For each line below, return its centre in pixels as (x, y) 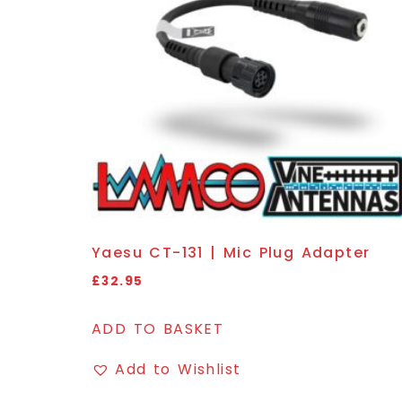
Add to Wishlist (178, 369)
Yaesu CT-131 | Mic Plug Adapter (231, 252)
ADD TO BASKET (158, 328)
